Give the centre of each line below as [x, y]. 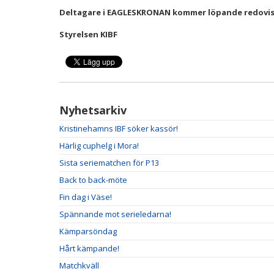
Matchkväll [79, 265]
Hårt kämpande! [89, 248]
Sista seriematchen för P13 [109, 163]
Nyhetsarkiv [93, 110]
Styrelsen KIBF [88, 34]
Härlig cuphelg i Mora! [99, 146]
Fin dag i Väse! [86, 197]
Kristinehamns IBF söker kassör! [119, 128]
